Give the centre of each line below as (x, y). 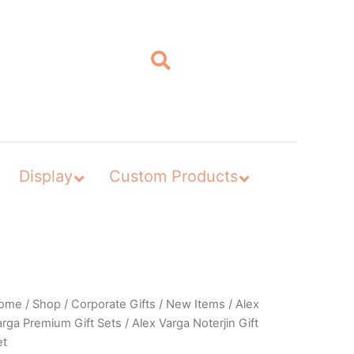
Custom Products (173, 176)
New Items (195, 304)
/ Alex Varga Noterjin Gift (190, 323)
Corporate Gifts (113, 304)
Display (45, 176)
